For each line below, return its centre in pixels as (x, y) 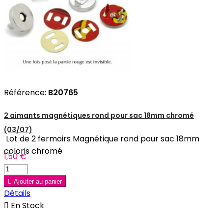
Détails (17, 193)
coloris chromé (33, 151)
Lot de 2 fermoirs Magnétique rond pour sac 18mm (102, 138)
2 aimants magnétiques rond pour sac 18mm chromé (99, 116)
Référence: (26, 92)
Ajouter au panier (38, 181)
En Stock (27, 205)
